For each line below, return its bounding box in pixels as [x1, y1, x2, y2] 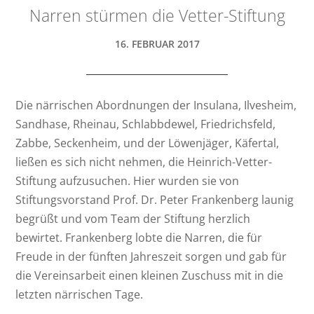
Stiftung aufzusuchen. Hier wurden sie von [15, 172, 240, 189]
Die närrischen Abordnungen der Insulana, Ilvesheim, [15, 97, 297, 113]
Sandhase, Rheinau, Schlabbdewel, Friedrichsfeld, [15, 116, 276, 132]
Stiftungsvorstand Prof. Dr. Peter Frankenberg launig [15, 191, 294, 207]
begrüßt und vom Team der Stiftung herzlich [15, 210, 251, 226]
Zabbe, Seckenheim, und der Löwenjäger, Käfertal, [15, 135, 280, 151]
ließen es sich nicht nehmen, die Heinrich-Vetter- [15, 153, 273, 170]
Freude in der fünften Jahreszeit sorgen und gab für [15, 248, 287, 264]
